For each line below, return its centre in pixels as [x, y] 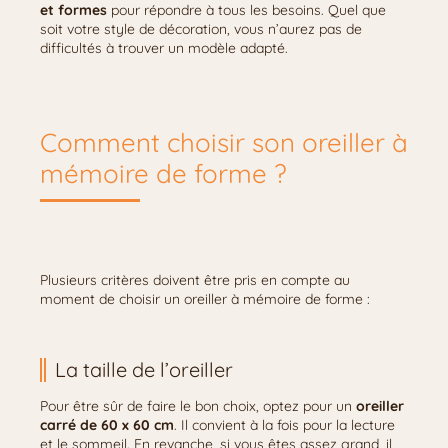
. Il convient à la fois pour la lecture [284, 425]
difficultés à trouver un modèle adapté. [166, 48]
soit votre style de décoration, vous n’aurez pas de [201, 29]
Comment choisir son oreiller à [224, 142]
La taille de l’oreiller [144, 369]
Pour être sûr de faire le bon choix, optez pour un [198, 406]
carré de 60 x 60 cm [107, 425]
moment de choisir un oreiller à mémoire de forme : [207, 299]
